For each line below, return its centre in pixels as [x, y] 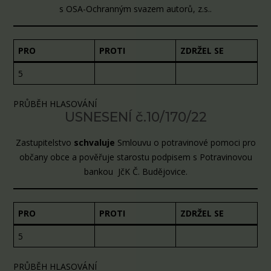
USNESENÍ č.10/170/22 [135, 117]
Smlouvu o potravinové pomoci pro [186, 142]
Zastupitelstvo [44, 142]
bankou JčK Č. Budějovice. [135, 171]
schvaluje [95, 142]
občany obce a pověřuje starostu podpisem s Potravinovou [135, 157]
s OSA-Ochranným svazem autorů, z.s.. [135, 8]
